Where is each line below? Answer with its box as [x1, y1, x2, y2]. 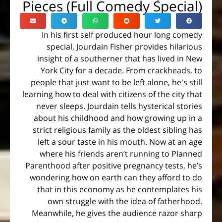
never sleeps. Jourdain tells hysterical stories [36, 100, 202, 111]
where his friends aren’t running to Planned [40, 148, 202, 159]
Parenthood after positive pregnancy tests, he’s [25, 160, 202, 171]
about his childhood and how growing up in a [34, 112, 202, 123]
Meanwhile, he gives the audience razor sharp [32, 207, 202, 219]
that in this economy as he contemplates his [37, 183, 202, 195]
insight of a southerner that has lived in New [37, 53, 202, 64]
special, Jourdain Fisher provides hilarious [47, 41, 202, 52]
